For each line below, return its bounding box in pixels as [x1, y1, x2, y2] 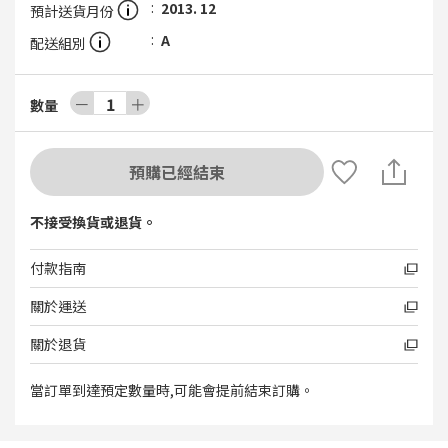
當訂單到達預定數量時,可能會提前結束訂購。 [30, 380, 314, 400]
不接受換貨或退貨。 [30, 212, 156, 232]
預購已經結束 [129, 160, 225, 184]
